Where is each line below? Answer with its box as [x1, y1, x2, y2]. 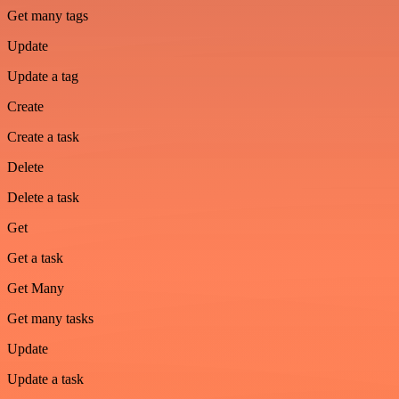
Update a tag [7, 69, 78, 84]
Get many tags [7, 8, 88, 23]
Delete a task [7, 190, 79, 205]
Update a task [7, 371, 84, 387]
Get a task [7, 250, 63, 265]
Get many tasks [7, 311, 94, 326]
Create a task [7, 129, 79, 144]
